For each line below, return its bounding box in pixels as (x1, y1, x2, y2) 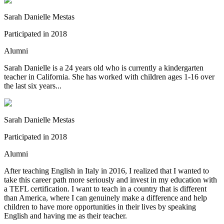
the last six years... (4, 81, 61, 90)
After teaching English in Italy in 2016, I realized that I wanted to (4, 166, 209, 175)
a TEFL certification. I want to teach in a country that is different (4, 184, 206, 193)
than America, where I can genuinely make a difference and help (4, 193, 207, 202)
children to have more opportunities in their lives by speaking (4, 202, 196, 211)
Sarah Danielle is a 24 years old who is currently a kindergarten (4, 63, 203, 72)
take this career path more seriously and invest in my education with (4, 175, 217, 184)
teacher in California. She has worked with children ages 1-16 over (4, 72, 214, 81)
